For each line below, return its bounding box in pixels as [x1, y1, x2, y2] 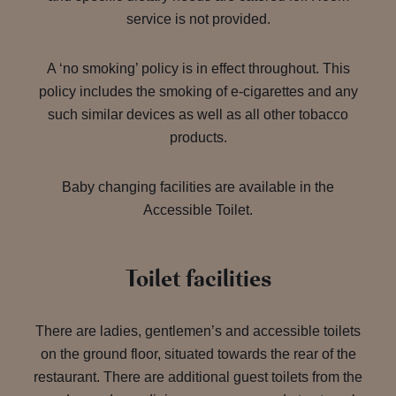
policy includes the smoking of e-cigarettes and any [38, 84, 358, 99]
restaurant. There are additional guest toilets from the [34, 369, 362, 385]
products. [169, 130, 227, 145]
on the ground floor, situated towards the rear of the [40, 346, 356, 362]
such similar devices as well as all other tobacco [48, 107, 348, 122]
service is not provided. [126, 11, 270, 27]
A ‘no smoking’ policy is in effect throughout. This [46, 61, 350, 76]
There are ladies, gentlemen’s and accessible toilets [35, 324, 361, 339]
